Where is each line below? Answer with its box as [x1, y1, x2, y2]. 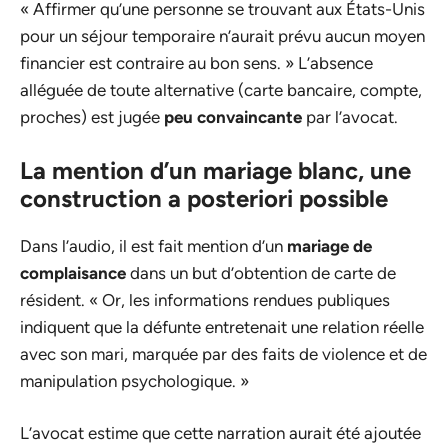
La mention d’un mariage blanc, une [20, 155, 411, 185]
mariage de [287, 235, 372, 256]
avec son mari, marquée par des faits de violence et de [20, 343, 427, 364]
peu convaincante [164, 107, 302, 128]
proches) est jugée [20, 107, 164, 128]
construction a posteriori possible [20, 183, 388, 213]
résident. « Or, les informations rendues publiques [20, 289, 390, 310]
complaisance [20, 262, 126, 283]
